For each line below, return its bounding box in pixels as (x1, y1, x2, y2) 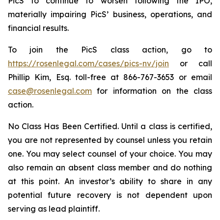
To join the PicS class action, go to (8, 45, 212, 55)
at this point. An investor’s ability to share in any (8, 176, 212, 186)
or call (169, 58, 212, 68)
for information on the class (92, 86, 212, 96)
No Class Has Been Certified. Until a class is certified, (8, 121, 212, 131)
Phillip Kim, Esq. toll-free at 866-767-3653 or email (8, 72, 212, 82)
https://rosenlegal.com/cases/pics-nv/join (8, 58, 169, 68)
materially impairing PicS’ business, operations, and (8, 9, 212, 19)
